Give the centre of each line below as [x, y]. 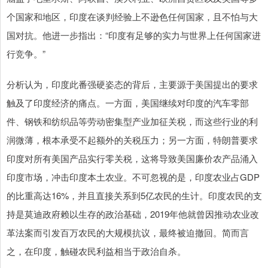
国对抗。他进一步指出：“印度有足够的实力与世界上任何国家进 [134, 35]
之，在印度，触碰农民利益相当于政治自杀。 [96, 251]
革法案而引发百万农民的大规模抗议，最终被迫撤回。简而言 [128, 232]
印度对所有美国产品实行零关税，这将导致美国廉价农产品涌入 [132, 158]
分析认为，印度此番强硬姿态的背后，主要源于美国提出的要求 [132, 84]
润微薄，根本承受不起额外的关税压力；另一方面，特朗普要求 [132, 139]
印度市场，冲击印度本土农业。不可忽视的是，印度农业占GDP [133, 176]
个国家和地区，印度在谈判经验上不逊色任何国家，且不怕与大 [132, 16]
